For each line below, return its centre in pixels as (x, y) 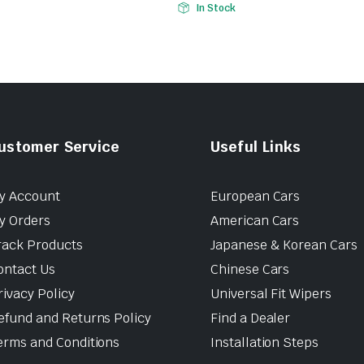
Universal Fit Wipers (271, 293)
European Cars (255, 196)
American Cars (255, 220)
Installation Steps (264, 342)
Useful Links (256, 146)
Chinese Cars (250, 269)
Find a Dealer (250, 318)
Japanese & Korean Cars (284, 245)
